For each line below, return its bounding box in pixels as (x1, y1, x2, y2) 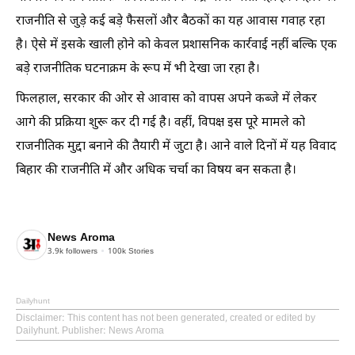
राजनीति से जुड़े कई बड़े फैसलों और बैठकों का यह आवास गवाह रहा (16, 13, 325, 30)
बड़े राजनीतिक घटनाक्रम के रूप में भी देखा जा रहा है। (16, 60, 260, 78)
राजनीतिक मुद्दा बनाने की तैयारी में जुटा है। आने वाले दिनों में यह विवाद (16, 138, 337, 155)
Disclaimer (16, 311, 62, 325)
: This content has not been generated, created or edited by (62, 311, 315, 325)
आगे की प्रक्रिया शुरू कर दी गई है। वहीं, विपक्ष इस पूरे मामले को (16, 114, 305, 132)
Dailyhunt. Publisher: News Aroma (16, 324, 164, 338)
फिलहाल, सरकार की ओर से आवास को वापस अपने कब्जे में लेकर (16, 90, 317, 108)
